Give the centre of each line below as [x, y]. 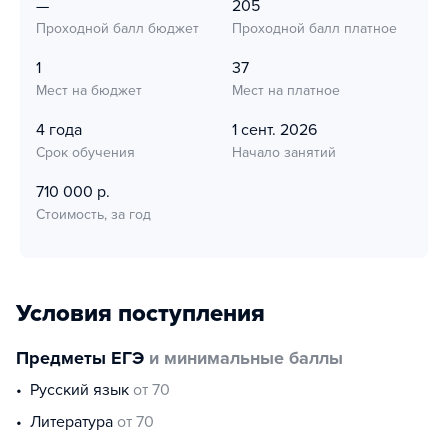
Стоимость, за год [93, 214]
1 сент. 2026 [274, 130]
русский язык [86, 390]
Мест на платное [286, 90]
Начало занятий [284, 152]
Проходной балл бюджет [117, 28]
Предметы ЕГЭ [80, 358]
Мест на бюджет [89, 90]
